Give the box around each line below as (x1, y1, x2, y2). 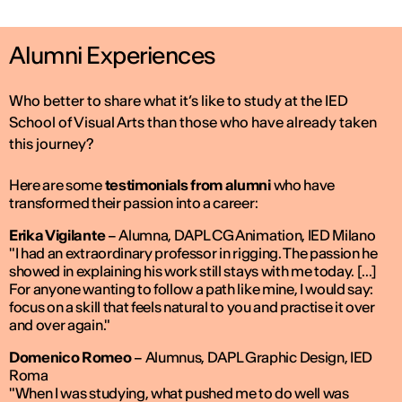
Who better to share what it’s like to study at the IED (9, 92, 348, 110)
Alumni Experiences (9, 40, 215, 71)
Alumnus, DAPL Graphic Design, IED (144, 348, 373, 367)
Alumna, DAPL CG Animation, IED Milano (118, 226, 376, 245)
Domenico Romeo (9, 348, 132, 367)
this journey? (9, 135, 93, 153)
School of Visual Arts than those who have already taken (9, 113, 377, 132)
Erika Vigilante (9, 226, 106, 245)
